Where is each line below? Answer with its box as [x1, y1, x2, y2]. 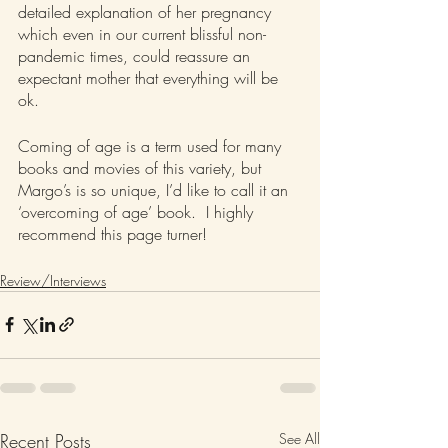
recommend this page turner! [18, 222, 207, 245]
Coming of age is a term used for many [18, 134, 286, 157]
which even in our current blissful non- [18, 22, 266, 45]
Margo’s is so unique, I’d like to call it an [18, 178, 293, 201]
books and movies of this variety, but [18, 156, 266, 179]
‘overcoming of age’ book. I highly [18, 200, 258, 223]
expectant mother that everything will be [18, 66, 283, 89]
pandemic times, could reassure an [18, 44, 255, 67]
